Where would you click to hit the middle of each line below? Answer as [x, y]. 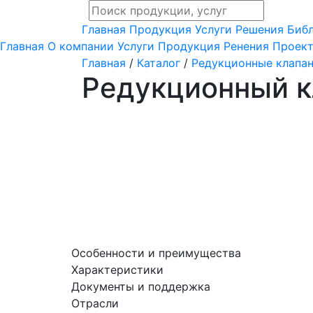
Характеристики [117, 270]
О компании [81, 46]
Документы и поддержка [141, 286]
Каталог [159, 63]
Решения [261, 29]
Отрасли [95, 303]
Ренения [246, 46]
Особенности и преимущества [156, 253]
